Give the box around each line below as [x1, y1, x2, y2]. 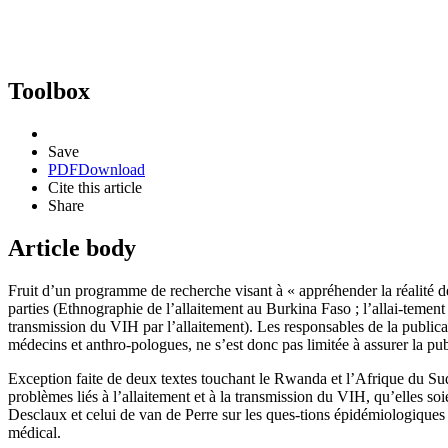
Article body [8, 234, 136, 261]
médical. [8, 423, 61, 441]
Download [78, 160, 145, 178]
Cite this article [48, 178, 142, 196]
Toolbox [8, 77, 90, 104]
